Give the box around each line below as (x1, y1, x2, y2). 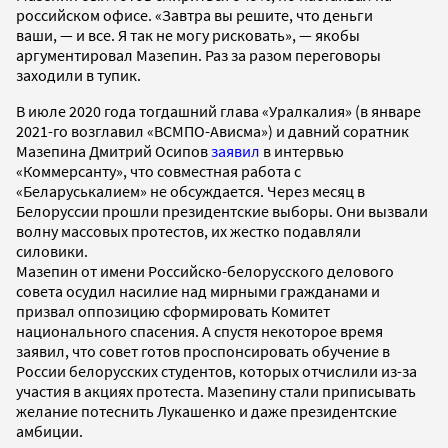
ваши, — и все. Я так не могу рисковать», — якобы (16, 24, 360, 45)
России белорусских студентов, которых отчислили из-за (16, 360, 417, 381)
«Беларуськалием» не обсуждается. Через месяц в (16, 180, 365, 201)
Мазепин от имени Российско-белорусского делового (16, 260, 394, 281)
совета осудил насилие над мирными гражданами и (16, 280, 380, 301)
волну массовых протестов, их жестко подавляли (16, 220, 361, 241)
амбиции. (16, 420, 83, 441)
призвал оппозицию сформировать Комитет (16, 300, 330, 321)
